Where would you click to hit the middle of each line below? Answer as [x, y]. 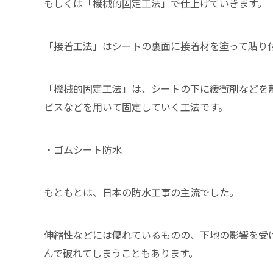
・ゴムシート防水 [83, 149]
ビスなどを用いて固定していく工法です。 [136, 106]
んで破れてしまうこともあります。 [121, 253]
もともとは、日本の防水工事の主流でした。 [141, 192]
